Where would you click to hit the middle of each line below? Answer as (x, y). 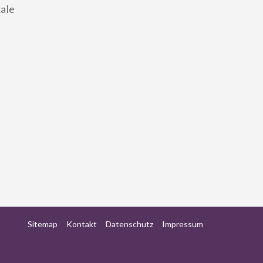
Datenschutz (129, 224)
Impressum (183, 224)
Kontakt (82, 224)
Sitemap (43, 224)
